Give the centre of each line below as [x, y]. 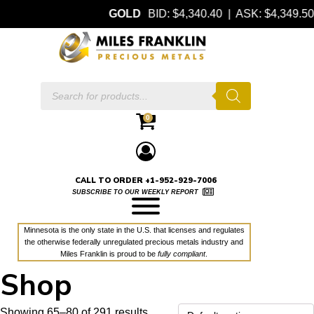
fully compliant [182, 254]
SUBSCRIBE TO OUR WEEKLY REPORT [135, 192]
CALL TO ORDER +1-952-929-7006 [146, 181]
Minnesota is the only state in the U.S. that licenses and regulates [134, 230]
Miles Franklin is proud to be [109, 254]
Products [57, 93]
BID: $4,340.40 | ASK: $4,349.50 [215, 14]
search [53, 104]
